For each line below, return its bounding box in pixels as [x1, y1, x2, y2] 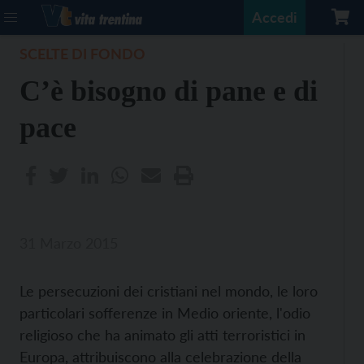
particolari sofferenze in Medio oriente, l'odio [19, 304, 310, 322]
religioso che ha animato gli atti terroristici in [19, 326, 305, 344]
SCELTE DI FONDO [19, 45, 145, 63]
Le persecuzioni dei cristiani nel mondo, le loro [19, 282, 318, 300]
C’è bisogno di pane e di [19, 75, 318, 107]
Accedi [252, 8, 297, 26]
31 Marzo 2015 [19, 234, 118, 252]
